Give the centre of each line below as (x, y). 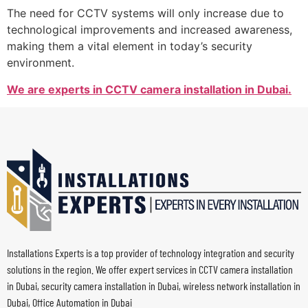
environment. (41, 63)
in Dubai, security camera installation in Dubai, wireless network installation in (154, 286)
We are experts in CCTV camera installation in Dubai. (149, 89)
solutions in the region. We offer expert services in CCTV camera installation (150, 269)
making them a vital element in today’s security (130, 46)
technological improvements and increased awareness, (150, 30)
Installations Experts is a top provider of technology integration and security (151, 253)
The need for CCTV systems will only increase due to (145, 13)
